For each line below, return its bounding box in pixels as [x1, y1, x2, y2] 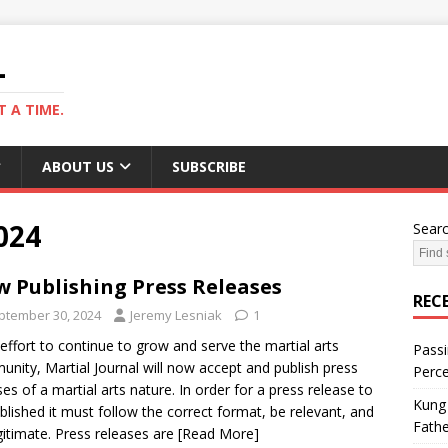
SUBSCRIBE [172, 157, 246, 176]
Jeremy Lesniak [130, 306, 222, 324]
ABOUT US [42, 157, 114, 176]
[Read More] [178, 424, 259, 443]
